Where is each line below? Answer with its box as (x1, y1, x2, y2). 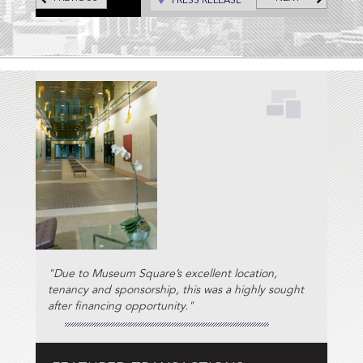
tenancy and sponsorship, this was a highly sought (48, 284, 304, 297)
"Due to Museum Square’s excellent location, (48, 268, 277, 280)
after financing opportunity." (48, 301, 194, 313)
